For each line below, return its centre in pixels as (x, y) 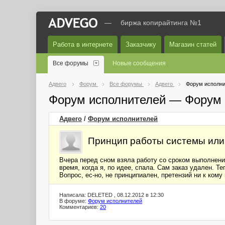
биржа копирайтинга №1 (161, 23)
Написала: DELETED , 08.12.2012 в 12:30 (111, 195)
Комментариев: (80, 207)
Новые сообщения (139, 63)
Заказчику (141, 44)
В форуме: (74, 201)
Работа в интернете (83, 44)
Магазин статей (193, 44)
